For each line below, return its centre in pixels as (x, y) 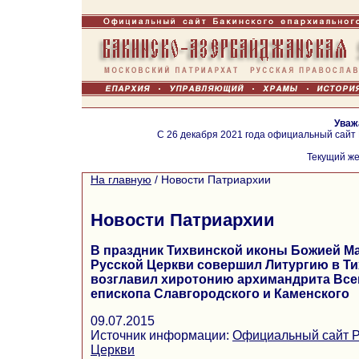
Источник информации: (161, 335)
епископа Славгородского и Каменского (220, 294)
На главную (121, 179)
